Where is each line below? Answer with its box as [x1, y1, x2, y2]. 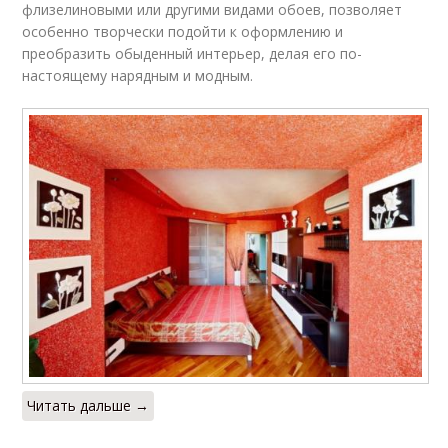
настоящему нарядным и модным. [22, 65, 254, 85]
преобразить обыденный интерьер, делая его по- [22, 43, 363, 63]
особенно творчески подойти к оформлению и [22, 21, 344, 41]
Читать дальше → [27, 396, 150, 416]
